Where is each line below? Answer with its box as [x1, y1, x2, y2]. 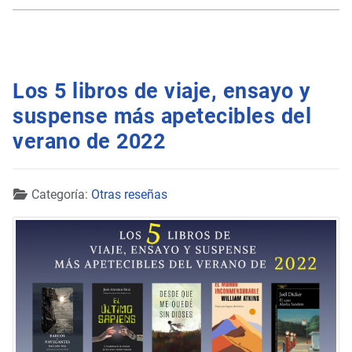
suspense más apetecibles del [13, 103, 311, 129]
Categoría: [28, 187, 91, 203]
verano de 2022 [13, 128, 165, 154]
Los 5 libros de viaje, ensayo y [13, 78, 311, 104]
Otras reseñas [91, 187, 167, 203]
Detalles [12, 186, 57, 202]
